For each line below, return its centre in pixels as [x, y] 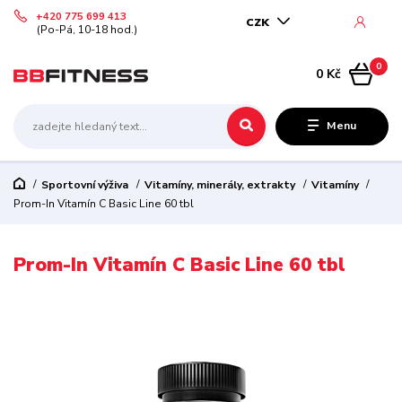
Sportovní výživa [84, 185]
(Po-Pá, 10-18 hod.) [87, 29]
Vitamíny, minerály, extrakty [219, 185]
